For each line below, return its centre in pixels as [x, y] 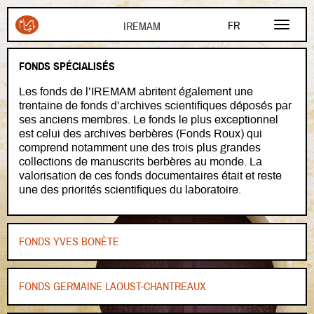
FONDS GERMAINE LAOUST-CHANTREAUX [112, 287]
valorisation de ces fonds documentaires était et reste [150, 176]
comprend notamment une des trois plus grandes [140, 148]
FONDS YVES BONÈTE [69, 242]
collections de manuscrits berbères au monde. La [141, 162]
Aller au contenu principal [213, 8]
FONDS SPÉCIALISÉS [67, 67]
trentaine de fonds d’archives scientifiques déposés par [155, 106]
